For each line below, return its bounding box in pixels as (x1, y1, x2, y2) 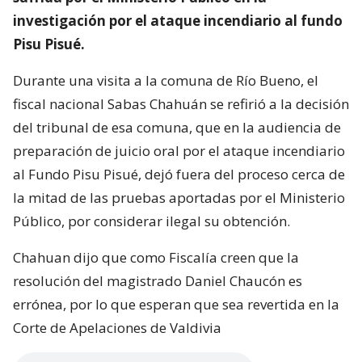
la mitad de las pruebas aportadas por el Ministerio (13, 187, 345, 207)
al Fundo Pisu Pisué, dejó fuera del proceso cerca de (13, 164, 345, 183)
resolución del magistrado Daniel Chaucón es (13, 271, 302, 290)
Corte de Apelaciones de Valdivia (13, 318, 221, 337)
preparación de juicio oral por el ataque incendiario (13, 141, 345, 160)
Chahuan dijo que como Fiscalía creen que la (13, 247, 299, 267)
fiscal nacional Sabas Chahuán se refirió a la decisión (13, 94, 349, 113)
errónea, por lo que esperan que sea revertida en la (13, 294, 339, 314)
